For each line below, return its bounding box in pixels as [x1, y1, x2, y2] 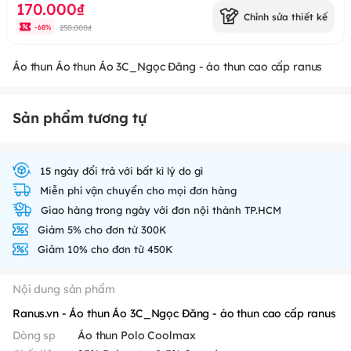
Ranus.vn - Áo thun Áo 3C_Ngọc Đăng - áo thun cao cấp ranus [13, 306, 336, 320]
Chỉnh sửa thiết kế [244, 9, 327, 23]
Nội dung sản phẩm [13, 281, 115, 295]
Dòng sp [13, 327, 56, 342]
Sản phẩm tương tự [13, 107, 147, 127]
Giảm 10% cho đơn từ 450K [38, 242, 173, 255]
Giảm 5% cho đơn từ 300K [38, 223, 167, 236]
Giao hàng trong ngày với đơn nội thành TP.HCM [41, 203, 281, 216]
